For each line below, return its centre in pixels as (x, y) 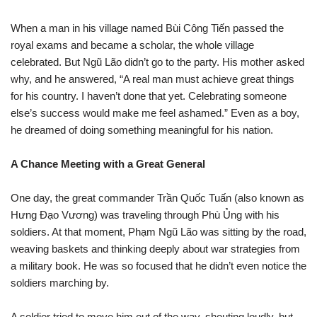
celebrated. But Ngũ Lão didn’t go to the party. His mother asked (157, 62)
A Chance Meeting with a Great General (108, 164)
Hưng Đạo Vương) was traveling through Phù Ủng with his (145, 215)
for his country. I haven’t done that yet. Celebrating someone (149, 96)
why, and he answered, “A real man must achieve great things (152, 79)
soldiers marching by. (60, 283)
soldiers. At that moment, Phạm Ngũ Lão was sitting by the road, (158, 232)
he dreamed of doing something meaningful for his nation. (142, 130)
